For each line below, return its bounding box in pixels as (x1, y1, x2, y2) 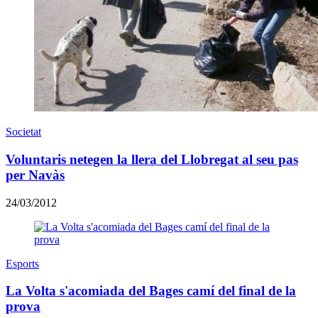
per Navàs (6, 167, 65, 182)
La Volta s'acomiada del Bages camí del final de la (6, 283, 296, 299)
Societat (6, 126, 41, 138)
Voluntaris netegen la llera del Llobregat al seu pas (6, 151, 298, 167)
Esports (6, 257, 39, 270)
